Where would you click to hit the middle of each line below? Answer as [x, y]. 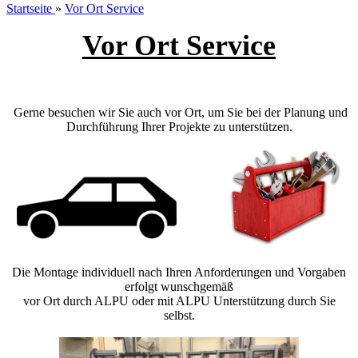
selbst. [179, 315]
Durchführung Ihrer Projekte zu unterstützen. [179, 126]
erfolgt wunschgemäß [179, 286]
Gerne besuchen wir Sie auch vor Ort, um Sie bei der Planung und [179, 112]
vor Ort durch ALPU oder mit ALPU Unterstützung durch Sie [179, 300]
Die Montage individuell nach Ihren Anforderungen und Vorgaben [179, 272]
